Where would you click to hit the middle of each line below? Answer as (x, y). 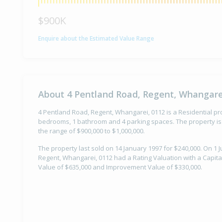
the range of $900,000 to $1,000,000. (91, 131)
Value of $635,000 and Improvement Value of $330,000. (120, 167)
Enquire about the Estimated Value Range (96, 38)
